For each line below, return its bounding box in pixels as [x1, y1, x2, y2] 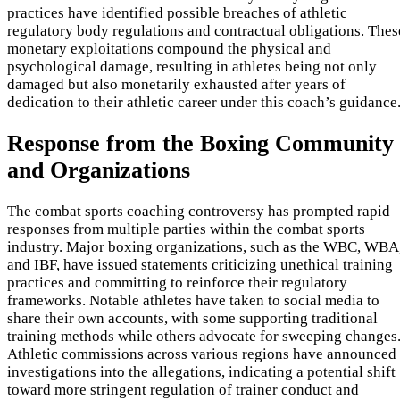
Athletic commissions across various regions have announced [7, 346, 396, 363]
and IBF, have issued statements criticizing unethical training [7, 256, 393, 274]
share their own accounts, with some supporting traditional [7, 310, 378, 328]
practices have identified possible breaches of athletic [7, 4, 347, 21]
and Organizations [7, 156, 190, 183]
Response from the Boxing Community [7, 129, 394, 156]
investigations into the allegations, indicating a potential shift [7, 363, 396, 381]
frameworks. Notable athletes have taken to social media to [7, 292, 379, 310]
